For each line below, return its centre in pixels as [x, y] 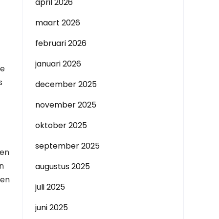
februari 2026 [61, 43]
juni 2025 [52, 208]
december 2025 [66, 84]
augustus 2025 [63, 166]
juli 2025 [50, 187]
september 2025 [67, 146]
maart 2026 [58, 23]
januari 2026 [58, 64]
